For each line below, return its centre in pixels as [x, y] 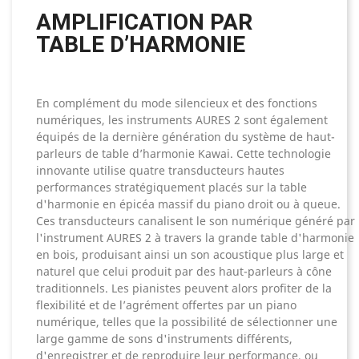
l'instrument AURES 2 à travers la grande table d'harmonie [195, 238]
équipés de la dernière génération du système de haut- [186, 137]
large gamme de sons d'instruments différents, [164, 339]
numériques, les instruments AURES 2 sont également [182, 120]
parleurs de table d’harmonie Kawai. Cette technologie [184, 154]
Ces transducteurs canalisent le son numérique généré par [196, 221]
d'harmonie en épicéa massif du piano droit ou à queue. [188, 204]
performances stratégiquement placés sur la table [171, 188]
